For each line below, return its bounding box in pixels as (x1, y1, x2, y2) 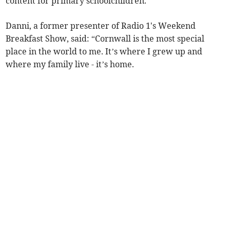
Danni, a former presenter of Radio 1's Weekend (6, 20, 196, 31)
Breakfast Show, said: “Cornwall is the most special (6, 33, 205, 44)
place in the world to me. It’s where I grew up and (6, 46, 203, 56)
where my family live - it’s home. (6, 59, 135, 69)
